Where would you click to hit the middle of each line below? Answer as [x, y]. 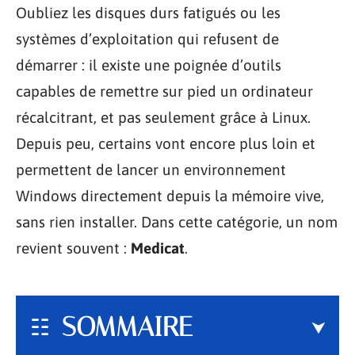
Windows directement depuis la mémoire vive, [170, 196]
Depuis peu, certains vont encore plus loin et [166, 143]
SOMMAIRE [127, 326]
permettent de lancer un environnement [151, 170]
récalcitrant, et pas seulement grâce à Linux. [163, 117]
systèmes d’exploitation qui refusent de [147, 39]
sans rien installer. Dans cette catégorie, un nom [177, 222]
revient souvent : [73, 248]
